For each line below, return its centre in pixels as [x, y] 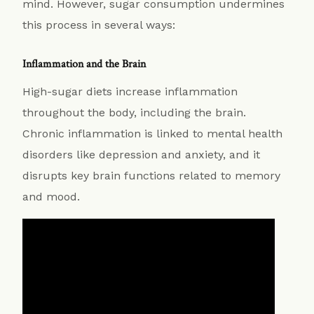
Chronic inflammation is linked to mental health [153, 133]
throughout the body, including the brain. [135, 112]
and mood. [53, 196]
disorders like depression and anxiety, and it [142, 154]
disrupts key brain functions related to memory [152, 175]
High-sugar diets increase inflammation [130, 91]
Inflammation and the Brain [84, 64]
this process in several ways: [99, 25]
